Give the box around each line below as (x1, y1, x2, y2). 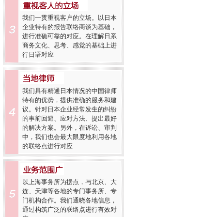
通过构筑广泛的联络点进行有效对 (22, 206, 117, 213)
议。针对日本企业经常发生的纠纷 (22, 106, 117, 113)
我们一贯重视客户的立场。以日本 (22, 14, 117, 21)
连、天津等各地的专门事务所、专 (22, 187, 117, 195)
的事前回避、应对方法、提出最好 (22, 115, 117, 122)
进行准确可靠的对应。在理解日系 (22, 32, 117, 40)
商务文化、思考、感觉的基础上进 (22, 42, 117, 49)
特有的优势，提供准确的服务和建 (22, 96, 117, 104)
